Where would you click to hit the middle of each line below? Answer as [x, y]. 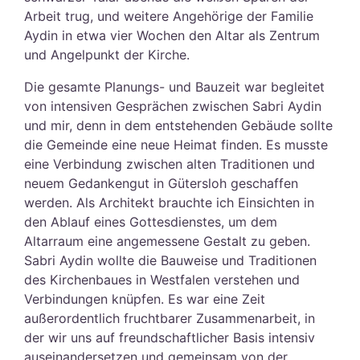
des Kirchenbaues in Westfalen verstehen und [162, 279]
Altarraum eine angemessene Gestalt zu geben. [167, 241]
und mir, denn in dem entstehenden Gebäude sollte [178, 125]
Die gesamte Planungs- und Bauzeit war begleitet [174, 86]
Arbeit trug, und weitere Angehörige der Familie [169, 16]
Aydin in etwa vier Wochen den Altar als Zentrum [172, 35]
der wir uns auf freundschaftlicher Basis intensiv [170, 337]
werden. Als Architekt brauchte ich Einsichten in [169, 202]
